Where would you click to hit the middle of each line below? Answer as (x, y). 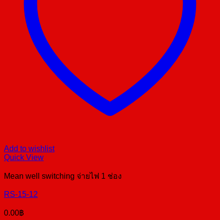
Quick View (24, 158)
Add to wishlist (29, 149)
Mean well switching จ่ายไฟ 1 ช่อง (63, 176)
